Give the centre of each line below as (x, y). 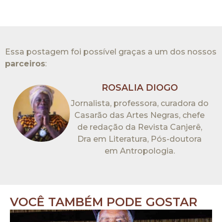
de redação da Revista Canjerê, (139, 127)
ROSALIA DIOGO (139, 88)
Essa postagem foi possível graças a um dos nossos (111, 52)
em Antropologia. (139, 151)
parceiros (25, 63)
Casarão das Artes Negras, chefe (140, 115)
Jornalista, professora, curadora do (139, 104)
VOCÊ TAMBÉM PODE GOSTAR (104, 202)
